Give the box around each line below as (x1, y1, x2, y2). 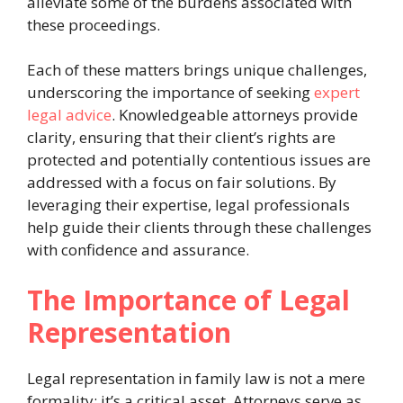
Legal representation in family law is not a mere (27, 367, 365, 389)
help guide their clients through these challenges (27, 217, 372, 238)
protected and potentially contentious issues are (27, 149, 371, 171)
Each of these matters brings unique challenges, (27, 59, 367, 81)
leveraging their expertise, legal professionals (27, 194, 350, 216)
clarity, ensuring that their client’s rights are (27, 127, 336, 148)
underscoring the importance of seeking (27, 82, 314, 103)
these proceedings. (27, 13, 160, 35)
